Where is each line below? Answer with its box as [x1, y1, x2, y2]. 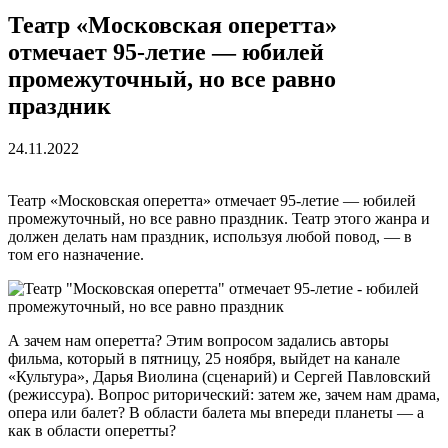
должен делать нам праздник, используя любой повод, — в [8, 228, 412, 246]
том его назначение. [8, 246, 144, 264]
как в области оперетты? [8, 422, 176, 440]
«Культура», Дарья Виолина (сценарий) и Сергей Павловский [8, 368, 431, 386]
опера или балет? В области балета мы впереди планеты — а [8, 404, 424, 422]
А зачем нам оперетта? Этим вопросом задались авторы [8, 332, 389, 350]
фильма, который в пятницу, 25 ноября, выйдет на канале [8, 350, 400, 368]
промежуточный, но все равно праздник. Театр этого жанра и [8, 210, 430, 228]
